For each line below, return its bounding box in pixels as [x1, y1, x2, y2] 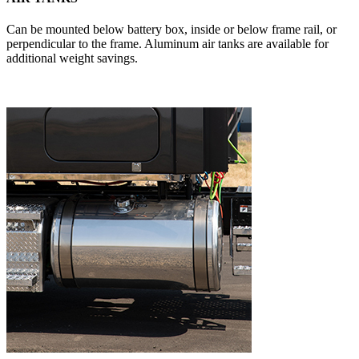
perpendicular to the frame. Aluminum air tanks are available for [6, 37, 329, 51]
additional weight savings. [6, 51, 138, 66]
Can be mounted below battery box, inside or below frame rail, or [6, 22, 337, 37]
